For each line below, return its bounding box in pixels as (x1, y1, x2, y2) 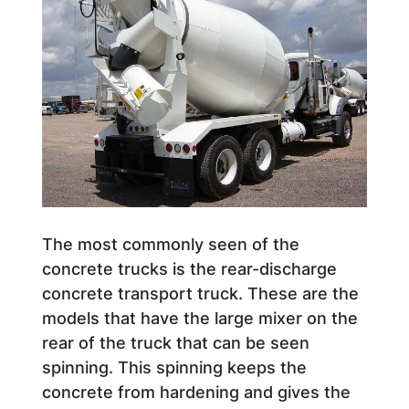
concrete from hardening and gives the (42, 383, 351, 402)
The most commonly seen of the (42, 235, 299, 254)
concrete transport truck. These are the (42, 284, 359, 303)
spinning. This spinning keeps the (42, 358, 307, 377)
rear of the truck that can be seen (42, 333, 309, 352)
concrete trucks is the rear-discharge (42, 259, 337, 278)
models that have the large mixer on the (42, 309, 358, 328)
